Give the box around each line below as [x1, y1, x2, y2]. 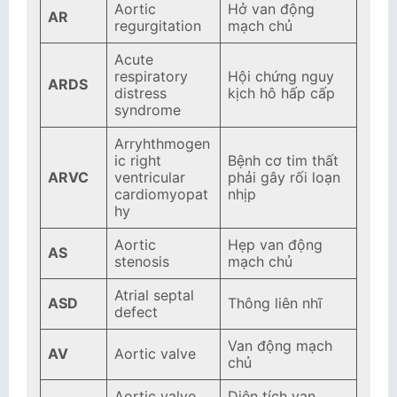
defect [114, 303, 158, 321]
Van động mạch [228, 337, 332, 354]
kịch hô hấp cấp [228, 84, 335, 102]
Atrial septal [114, 286, 194, 304]
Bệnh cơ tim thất [228, 152, 339, 169]
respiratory [114, 67, 188, 85]
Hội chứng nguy [228, 67, 334, 85]
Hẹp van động [228, 236, 323, 253]
